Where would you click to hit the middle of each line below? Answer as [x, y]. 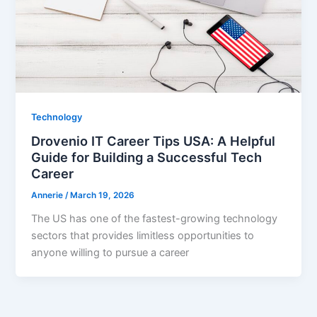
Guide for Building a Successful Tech [147, 157]
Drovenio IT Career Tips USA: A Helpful [154, 141]
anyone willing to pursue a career [110, 253]
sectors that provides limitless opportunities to [143, 236]
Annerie [48, 196]
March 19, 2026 [103, 196]
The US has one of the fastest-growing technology [155, 219]
